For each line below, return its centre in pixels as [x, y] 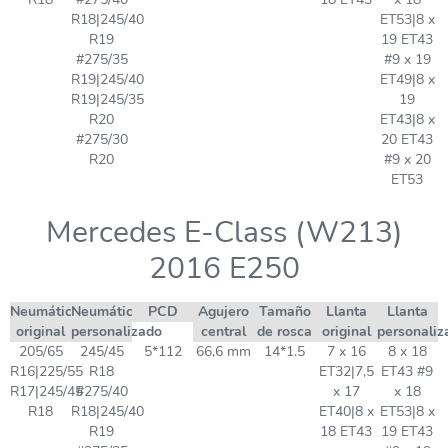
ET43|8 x [407, 119]
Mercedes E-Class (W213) [224, 232]
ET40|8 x [346, 411]
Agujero [224, 311]
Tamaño [284, 311]
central [224, 331]
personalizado [117, 331]
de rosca [285, 331]
